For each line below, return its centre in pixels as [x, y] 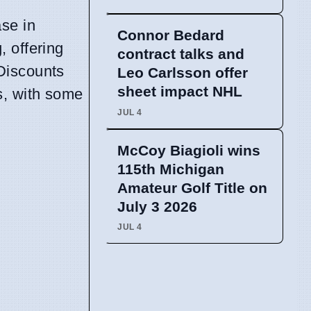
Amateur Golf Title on [192, 187]
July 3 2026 [157, 206]
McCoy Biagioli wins [189, 150]
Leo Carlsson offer [183, 73]
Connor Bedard [171, 35]
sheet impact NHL [180, 92]
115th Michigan [171, 169]
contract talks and [181, 54]
